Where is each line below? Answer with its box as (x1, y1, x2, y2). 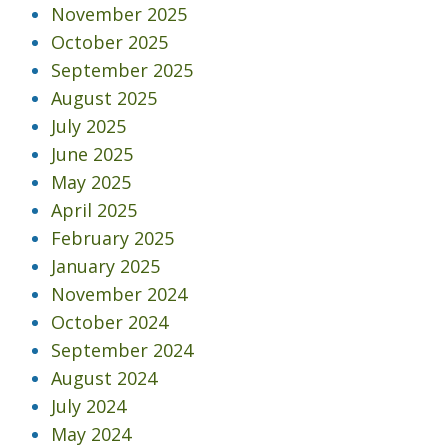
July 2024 (51, 394, 126, 419)
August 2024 (51, 366, 157, 391)
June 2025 (51, 142, 133, 167)
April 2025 (51, 198, 137, 223)
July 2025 (51, 114, 126, 139)
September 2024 (51, 338, 193, 363)
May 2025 (51, 170, 131, 195)
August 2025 (51, 86, 157, 111)
